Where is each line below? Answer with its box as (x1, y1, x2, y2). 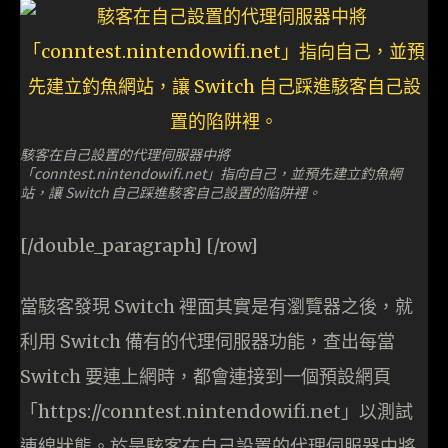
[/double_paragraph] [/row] (20, 234, 258, 258)
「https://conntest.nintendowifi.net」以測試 (20, 400, 413, 424)
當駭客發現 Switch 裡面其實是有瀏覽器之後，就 (20, 295, 413, 319)
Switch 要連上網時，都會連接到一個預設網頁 (20, 365, 391, 389)
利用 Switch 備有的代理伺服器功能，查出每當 (20, 330, 395, 354)
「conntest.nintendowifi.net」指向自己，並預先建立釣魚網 (20, 163, 402, 184)
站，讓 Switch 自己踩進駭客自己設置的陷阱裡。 (20, 182, 321, 203)
